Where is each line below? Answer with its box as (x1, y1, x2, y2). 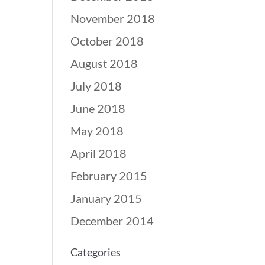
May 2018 (70, 124, 124, 138)
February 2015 (70, 169, 148, 183)
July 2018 (70, 79, 122, 93)
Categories (70, 245, 121, 258)
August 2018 (70, 56, 138, 70)
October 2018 (70, 34, 144, 48)
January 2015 (70, 191, 143, 205)
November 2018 (70, 11, 156, 25)
